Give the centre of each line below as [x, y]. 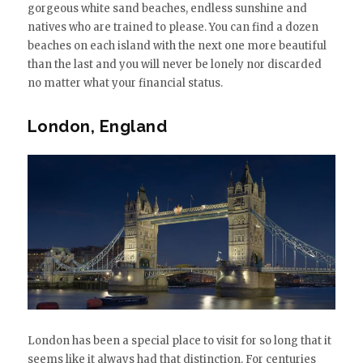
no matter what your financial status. [125, 83]
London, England [97, 127]
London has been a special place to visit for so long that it [179, 340]
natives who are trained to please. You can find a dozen [173, 28]
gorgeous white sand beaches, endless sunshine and [167, 9]
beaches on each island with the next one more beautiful [177, 46]
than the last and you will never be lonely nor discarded [174, 65]
